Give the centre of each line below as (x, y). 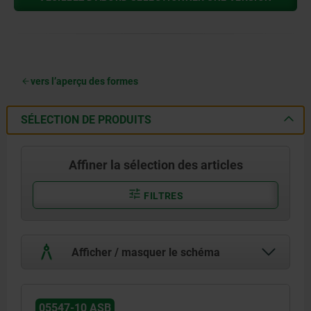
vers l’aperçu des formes (84, 81)
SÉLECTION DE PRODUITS (86, 119)
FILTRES (162, 195)
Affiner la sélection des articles (155, 165)
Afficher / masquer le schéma (144, 252)
